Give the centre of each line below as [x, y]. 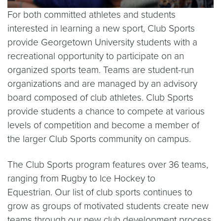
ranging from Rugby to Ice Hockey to [81, 178]
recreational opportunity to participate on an [96, 56]
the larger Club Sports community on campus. [99, 139]
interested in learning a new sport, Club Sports [101, 28]
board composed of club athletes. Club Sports [100, 97]
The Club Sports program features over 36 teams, [108, 165]
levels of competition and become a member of [103, 125]
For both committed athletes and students [92, 15]
